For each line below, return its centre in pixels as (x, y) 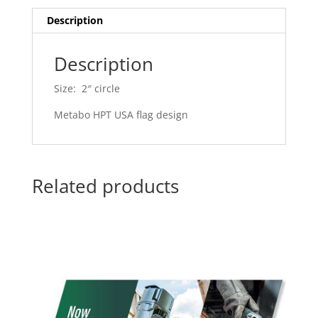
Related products (105, 186)
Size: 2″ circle (87, 88)
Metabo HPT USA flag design (121, 114)
